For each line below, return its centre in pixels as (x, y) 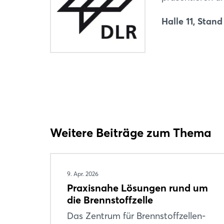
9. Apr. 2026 (83, 173)
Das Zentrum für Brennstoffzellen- (136, 215)
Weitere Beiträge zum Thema (131, 132)
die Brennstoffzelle (110, 199)
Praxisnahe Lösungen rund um (137, 187)
